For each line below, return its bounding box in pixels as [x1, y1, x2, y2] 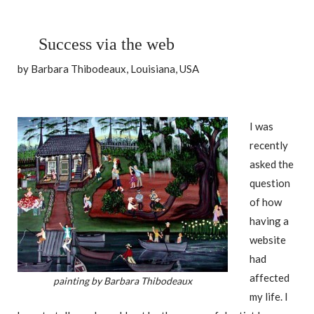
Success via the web [39, 34, 175, 53]
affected [250, 271, 289, 284]
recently [250, 138, 288, 151]
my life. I [250, 289, 288, 303]
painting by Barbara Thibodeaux [53, 274, 192, 287]
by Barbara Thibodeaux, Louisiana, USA [18, 62, 199, 75]
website [250, 233, 286, 246]
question [250, 176, 290, 189]
